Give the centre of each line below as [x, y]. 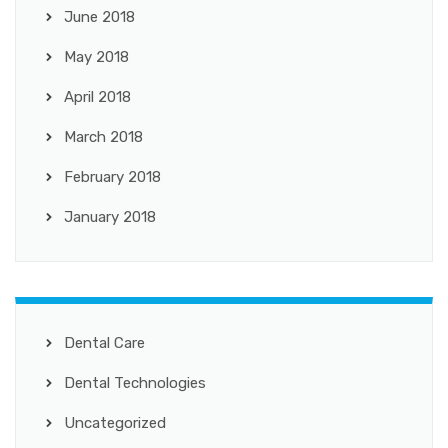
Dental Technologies [135, 382]
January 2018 [110, 216]
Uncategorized [115, 422]
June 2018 [99, 16]
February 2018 [112, 176]
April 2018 [97, 96]
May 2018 [96, 56]
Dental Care [104, 342]
